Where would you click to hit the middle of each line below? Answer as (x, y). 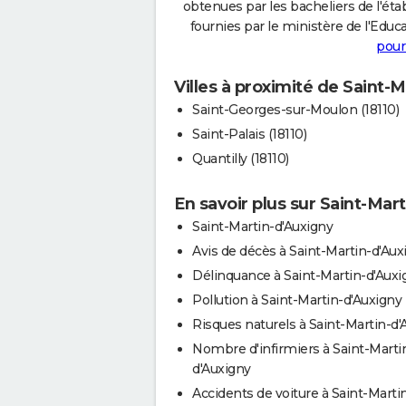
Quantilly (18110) (241, 158)
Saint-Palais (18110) (249, 134)
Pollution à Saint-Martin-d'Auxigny (297, 300)
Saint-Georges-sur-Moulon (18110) (295, 109)
